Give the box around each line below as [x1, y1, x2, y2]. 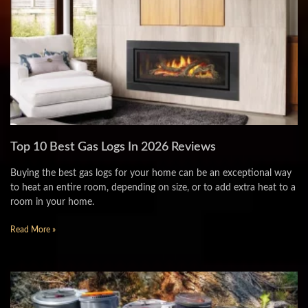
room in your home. [10, 197, 94, 207]
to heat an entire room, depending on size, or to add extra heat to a [10, 183, 296, 192]
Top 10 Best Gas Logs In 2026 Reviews [10, 141, 216, 153]
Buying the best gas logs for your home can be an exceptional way [10, 168, 291, 178]
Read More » [10, 225, 56, 234]
